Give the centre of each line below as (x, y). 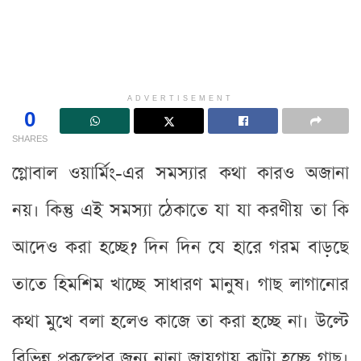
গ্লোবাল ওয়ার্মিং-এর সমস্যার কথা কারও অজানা (180, 173)
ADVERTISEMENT (180, 98)
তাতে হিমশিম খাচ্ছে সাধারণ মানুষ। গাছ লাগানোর (180, 284)
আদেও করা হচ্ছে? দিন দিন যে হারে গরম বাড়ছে (180, 247)
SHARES (30, 138)
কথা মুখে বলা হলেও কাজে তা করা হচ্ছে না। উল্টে (180, 322)
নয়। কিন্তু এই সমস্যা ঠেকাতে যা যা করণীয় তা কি (180, 210)
